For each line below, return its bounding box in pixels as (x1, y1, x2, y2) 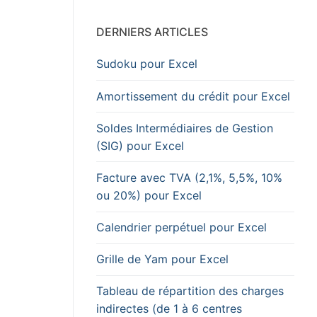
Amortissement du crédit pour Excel (96, 88, 290, 103)
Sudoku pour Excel (96, 57, 197, 71)
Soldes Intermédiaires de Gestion (96, 120, 273, 135)
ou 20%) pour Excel (96, 188, 202, 202)
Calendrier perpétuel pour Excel (96, 220, 267, 235)
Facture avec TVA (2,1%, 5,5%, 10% (96, 170, 282, 185)
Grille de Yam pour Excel (96, 252, 229, 267)
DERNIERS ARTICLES (96, 25, 208, 40)
